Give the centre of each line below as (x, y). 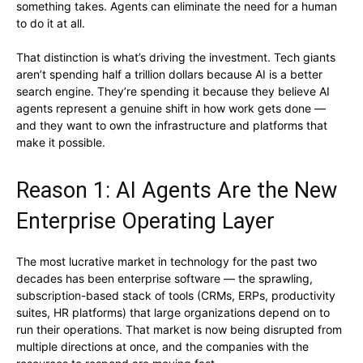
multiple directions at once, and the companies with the (162, 347)
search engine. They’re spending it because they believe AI (173, 92)
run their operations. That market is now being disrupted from (179, 330)
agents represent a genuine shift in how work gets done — (171, 109)
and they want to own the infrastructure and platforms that (172, 126)
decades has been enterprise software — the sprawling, (164, 279)
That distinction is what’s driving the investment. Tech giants (176, 58)
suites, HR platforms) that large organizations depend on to (173, 313)
